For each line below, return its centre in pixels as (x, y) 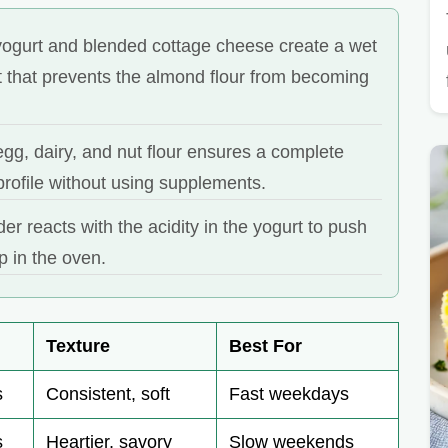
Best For (265, 346)
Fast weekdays (289, 394)
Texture (78, 346)
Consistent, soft (108, 394)
